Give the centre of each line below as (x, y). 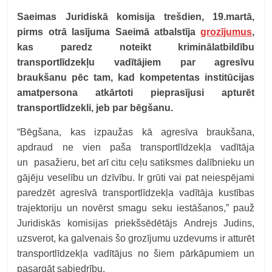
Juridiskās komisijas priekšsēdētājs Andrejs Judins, (136, 223)
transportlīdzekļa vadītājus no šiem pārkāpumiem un (136, 253)
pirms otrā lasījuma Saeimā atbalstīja (109, 32)
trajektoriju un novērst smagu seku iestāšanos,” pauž (136, 208)
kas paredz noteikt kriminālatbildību (136, 47)
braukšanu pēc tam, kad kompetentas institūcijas (136, 77)
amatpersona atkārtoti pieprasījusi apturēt (136, 93)
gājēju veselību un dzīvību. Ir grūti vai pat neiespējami (136, 178)
